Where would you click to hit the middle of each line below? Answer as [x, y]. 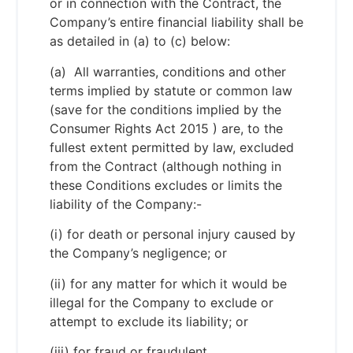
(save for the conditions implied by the [165, 109]
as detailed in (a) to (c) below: [142, 41]
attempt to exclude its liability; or [149, 321]
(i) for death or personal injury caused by [173, 234]
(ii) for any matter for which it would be [168, 283]
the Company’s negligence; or [138, 253]
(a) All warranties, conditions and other [168, 71]
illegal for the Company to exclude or [162, 302]
